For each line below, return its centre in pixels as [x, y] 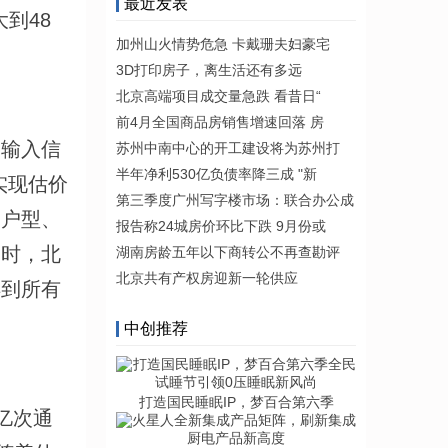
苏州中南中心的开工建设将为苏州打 [228, 148]
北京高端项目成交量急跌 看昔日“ [218, 96]
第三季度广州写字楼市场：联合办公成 [235, 200]
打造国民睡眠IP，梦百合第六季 [236, 402]
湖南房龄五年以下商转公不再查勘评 [228, 252]
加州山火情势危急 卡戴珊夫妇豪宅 [223, 44]
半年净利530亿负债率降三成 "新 [216, 174]
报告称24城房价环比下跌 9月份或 [221, 226]
